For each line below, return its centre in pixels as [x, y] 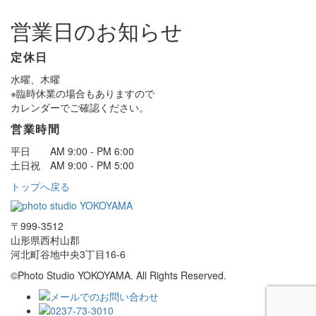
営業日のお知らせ [97, 31]
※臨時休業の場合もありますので [83, 93]
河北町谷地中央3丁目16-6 [68, 254]
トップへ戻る [40, 187]
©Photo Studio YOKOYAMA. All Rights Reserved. [119, 275]
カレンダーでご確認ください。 [80, 108]
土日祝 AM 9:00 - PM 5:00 [72, 165]
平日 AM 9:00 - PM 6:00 [72, 151]
